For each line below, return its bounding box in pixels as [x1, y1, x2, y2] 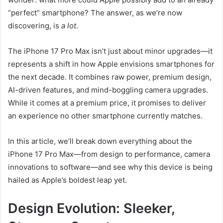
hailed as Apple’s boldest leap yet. [8, 175, 127, 185]
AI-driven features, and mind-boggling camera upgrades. [8, 85, 208, 95]
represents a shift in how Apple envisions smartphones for [8, 59, 215, 69]
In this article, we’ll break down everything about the [8, 136, 192, 146]
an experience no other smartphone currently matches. [8, 111, 203, 120]
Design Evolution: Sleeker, [8, 200, 175, 217]
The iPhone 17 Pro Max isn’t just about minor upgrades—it [8, 46, 213, 56]
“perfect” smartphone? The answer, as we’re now [8, 7, 182, 17]
